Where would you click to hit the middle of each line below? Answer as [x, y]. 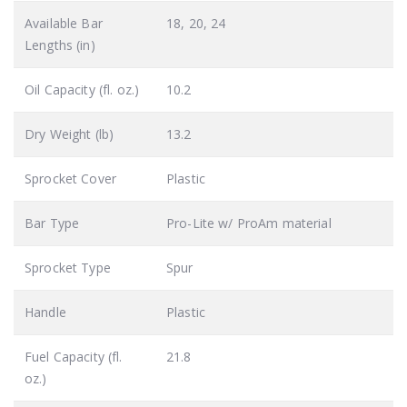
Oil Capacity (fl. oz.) [82, 89]
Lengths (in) [60, 45]
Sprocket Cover [70, 178]
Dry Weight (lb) [69, 134]
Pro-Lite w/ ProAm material [249, 223]
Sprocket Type [68, 267]
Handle [45, 312]
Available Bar [64, 23]
